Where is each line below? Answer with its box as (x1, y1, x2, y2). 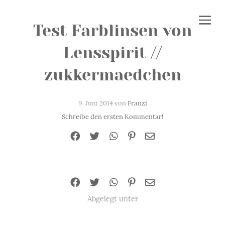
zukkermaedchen (44, 66, 181, 84)
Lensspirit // (63, 44, 162, 62)
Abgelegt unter (87, 194, 138, 203)
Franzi (127, 99, 147, 107)
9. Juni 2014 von (78, 99, 128, 107)
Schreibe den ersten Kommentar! (62, 112, 163, 121)
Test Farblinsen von (33, 22, 192, 40)
